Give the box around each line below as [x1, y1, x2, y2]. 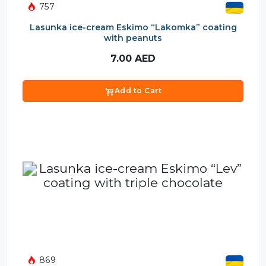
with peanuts [104, 32, 162, 43]
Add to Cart [114, 86, 161, 96]
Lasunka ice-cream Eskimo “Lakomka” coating [29, 21, 237, 33]
